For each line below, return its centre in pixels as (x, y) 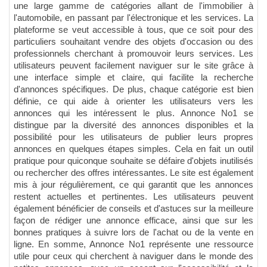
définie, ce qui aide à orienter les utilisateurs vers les (133, 102)
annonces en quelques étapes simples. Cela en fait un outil (133, 149)
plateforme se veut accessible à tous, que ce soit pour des (133, 30)
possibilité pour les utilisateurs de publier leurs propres (133, 137)
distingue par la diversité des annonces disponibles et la (133, 125)
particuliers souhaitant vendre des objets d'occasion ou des (133, 42)
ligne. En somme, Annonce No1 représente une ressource (133, 245)
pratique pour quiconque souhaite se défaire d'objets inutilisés (133, 161)
